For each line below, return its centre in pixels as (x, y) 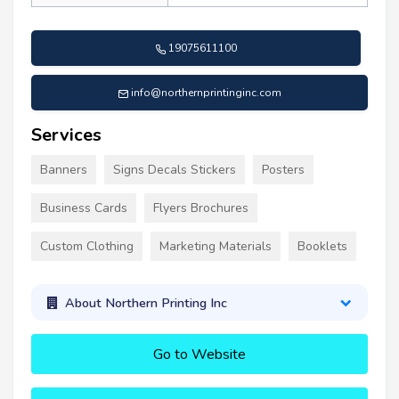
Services (66, 135)
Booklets (322, 247)
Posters (283, 170)
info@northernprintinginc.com (206, 93)
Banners (64, 170)
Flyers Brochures (201, 208)
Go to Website (199, 355)
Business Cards (84, 208)
